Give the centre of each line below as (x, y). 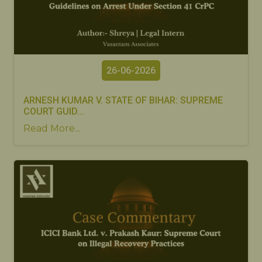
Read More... (52, 128)
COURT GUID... (54, 111)
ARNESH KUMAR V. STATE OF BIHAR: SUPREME (123, 100)
